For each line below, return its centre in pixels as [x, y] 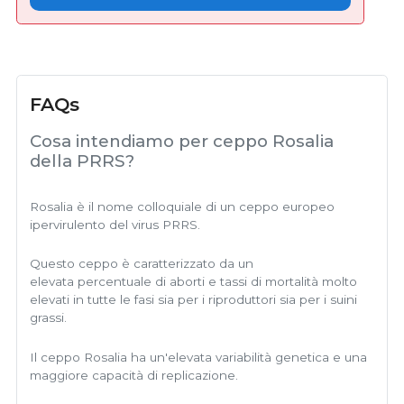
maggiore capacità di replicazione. [134, 375]
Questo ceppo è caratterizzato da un [142, 264]
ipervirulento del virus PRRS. [115, 224]
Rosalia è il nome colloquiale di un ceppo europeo [182, 206]
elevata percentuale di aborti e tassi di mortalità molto [193, 282]
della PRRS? [82, 161]
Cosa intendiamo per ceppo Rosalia [182, 142]
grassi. [48, 318]
